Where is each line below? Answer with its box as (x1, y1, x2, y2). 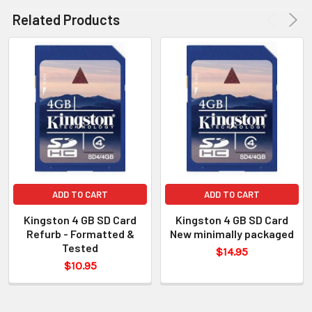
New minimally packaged (170, 226, 294, 240)
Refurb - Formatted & (26, 226, 134, 240)
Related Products (13, 10, 120, 28)
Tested (62, 240, 98, 254)
